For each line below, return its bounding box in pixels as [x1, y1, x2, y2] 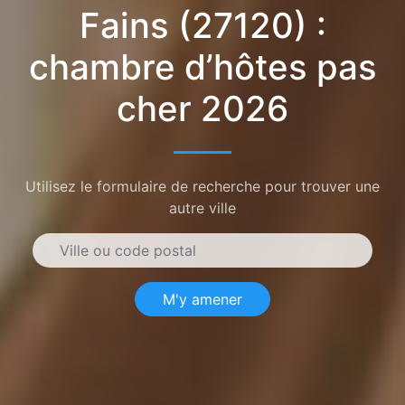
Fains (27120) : [79, 3, 326, 47]
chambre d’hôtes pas [28, 44, 377, 89]
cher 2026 [117, 86, 288, 130]
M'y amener [163, 289, 242, 308]
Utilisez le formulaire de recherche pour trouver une [25, 176, 380, 195]
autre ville [169, 198, 236, 217]
